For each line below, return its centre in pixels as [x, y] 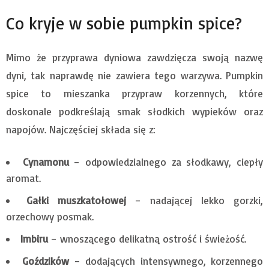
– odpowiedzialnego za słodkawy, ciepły [166, 162]
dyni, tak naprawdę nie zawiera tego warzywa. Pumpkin [134, 75]
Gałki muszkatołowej [76, 200]
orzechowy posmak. [50, 216]
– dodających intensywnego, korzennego [166, 261]
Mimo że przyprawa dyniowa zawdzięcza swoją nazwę [134, 57]
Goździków [46, 261]
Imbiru [34, 238]
